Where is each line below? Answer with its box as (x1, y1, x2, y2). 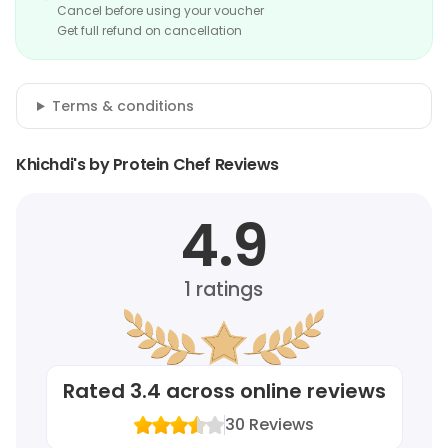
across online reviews (160, 377, 386, 405)
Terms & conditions (51, 96, 194, 116)
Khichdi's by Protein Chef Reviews (16, 153, 279, 176)
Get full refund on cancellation (57, 22, 242, 39)
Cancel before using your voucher (57, 2, 264, 19)
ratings (191, 276, 264, 303)
